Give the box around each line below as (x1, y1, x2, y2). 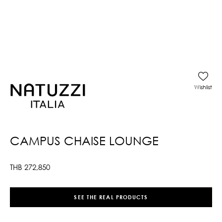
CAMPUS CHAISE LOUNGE (10, 133, 159, 148)
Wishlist (194, 83, 212, 90)
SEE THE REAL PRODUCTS (74, 194, 148, 201)
